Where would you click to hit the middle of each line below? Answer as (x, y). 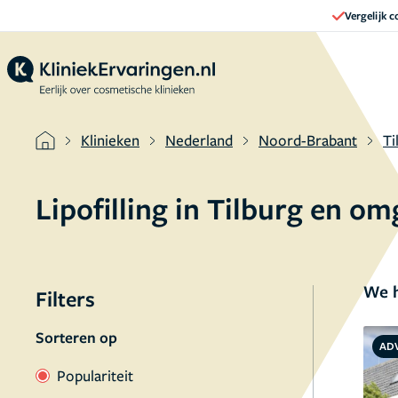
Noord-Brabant (308, 140)
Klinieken (110, 140)
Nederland (199, 140)
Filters (65, 298)
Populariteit (95, 375)
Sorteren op (76, 337)
